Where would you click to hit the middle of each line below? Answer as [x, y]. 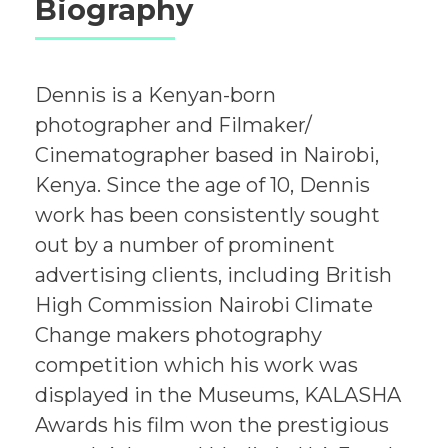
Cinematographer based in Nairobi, [207, 155]
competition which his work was [196, 365]
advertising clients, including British [213, 275]
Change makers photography [178, 335]
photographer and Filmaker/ [173, 125]
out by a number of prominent [185, 245]
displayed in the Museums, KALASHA [218, 395]
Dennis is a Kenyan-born [155, 95]
